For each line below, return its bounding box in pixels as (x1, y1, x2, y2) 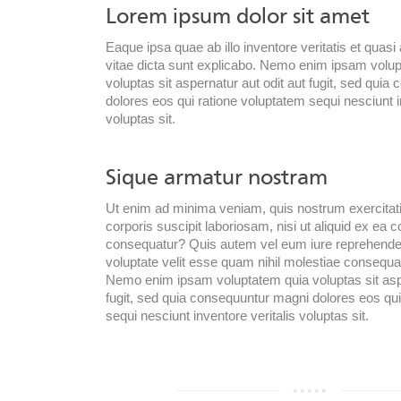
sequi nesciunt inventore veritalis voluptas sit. (106, 309, 369, 324)
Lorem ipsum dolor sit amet (106, 3, 370, 30)
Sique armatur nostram (106, 164, 328, 192)
